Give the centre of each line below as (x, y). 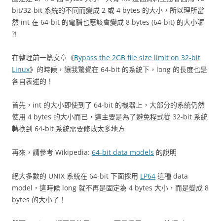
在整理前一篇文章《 (43, 57)
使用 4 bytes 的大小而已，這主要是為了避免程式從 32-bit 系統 (110, 117)
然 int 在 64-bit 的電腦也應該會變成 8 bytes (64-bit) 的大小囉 (108, 22)
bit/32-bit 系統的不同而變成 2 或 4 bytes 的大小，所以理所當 (108, 10)
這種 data (172, 176)
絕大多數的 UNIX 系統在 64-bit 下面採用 (76, 176)
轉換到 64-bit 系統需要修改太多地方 (68, 129)
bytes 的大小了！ (39, 200)
